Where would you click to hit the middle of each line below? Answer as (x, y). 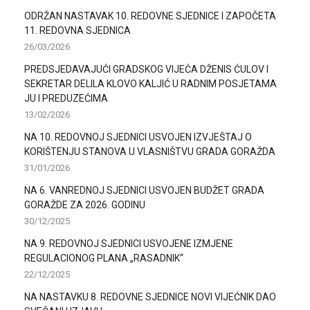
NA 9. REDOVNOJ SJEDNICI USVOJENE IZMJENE (129, 243)
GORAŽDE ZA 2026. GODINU (85, 204)
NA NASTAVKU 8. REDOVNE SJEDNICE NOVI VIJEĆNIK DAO (150, 297)
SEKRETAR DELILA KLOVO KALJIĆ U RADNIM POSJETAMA (151, 83)
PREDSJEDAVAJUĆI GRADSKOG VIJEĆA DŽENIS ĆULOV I (146, 69)
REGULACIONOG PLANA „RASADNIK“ (104, 258)
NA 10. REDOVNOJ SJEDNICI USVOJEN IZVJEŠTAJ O (138, 137)
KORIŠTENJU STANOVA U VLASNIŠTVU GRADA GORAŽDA (150, 151)
